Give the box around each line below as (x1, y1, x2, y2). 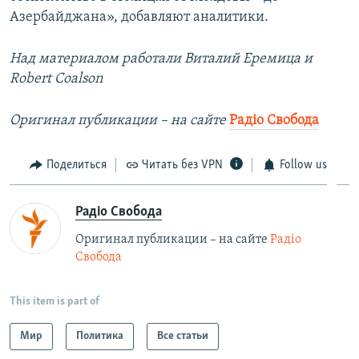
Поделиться (46, 158, 107, 171)
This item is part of (10, 296, 99, 309)
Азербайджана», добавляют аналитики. (10, 9, 268, 25)
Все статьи (157, 330, 208, 343)
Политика (76, 330, 123, 343)
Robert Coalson (10, 71, 103, 87)
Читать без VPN (142, 158, 223, 171)
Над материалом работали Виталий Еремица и (10, 50, 313, 67)
